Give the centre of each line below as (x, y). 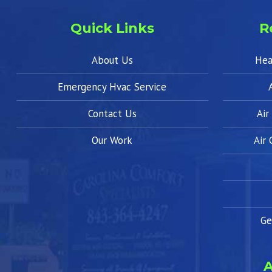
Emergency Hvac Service (112, 87)
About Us (112, 60)
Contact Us (112, 114)
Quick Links (112, 29)
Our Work (112, 141)
